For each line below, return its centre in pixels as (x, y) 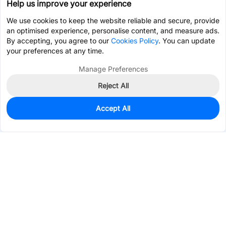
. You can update (187, 41)
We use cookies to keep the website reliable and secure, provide (113, 20)
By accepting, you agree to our (59, 41)
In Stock (41, 111)
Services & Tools (33, 208)
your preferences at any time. (55, 51)
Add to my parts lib (178, 117)
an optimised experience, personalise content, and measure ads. (113, 31)
